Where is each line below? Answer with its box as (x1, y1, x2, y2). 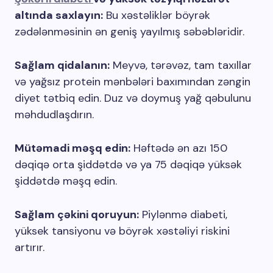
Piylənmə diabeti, (139, 207, 227, 222)
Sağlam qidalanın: (15, 58, 110, 73)
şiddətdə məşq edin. (15, 174, 117, 188)
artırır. (15, 240, 44, 255)
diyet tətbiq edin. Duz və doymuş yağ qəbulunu (15, 91, 251, 105)
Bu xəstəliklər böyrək (103, 8, 210, 23)
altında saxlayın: (15, 8, 103, 23)
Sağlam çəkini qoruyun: (15, 207, 139, 222)
